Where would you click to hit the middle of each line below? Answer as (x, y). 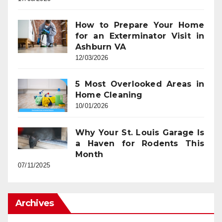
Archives (34, 203)
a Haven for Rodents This (140, 143)
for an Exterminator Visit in (140, 36)
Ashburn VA (101, 47)
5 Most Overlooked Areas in (140, 84)
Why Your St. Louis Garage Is (140, 132)
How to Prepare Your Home (140, 25)
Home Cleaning (109, 95)
